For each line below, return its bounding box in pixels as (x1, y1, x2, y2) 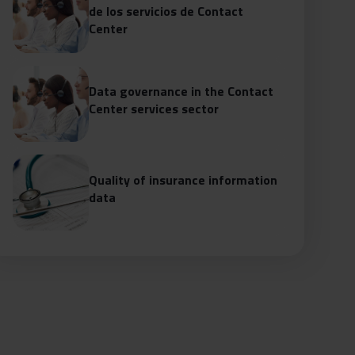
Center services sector (89, 99, 219, 119)
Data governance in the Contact (89, 82, 273, 101)
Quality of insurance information (89, 170, 277, 190)
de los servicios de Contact (89, 2, 243, 21)
